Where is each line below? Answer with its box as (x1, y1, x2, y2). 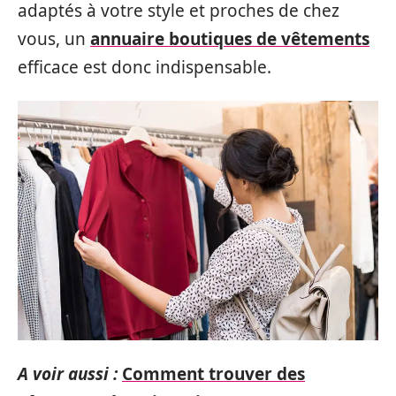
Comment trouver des (122, 362, 305, 386)
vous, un (18, 27, 90, 50)
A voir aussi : (18, 362, 118, 386)
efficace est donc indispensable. (18, 55, 271, 79)
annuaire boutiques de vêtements (90, 27, 369, 50)
